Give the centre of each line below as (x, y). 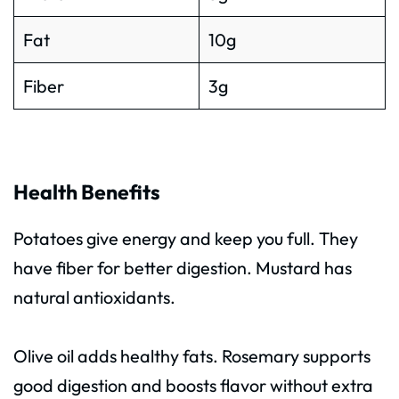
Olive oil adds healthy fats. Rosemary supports (192, 355)
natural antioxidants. (94, 297)
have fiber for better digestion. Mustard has (183, 267)
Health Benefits (87, 192)
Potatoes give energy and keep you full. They (186, 238)
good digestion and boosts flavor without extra (193, 385)
